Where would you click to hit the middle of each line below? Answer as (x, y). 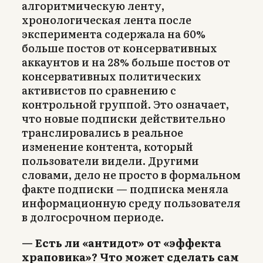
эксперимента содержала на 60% (114, 34)
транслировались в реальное (102, 133)
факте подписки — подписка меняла (125, 189)
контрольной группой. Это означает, (125, 104)
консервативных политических (112, 76)
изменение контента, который (107, 147)
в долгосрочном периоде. (93, 217)
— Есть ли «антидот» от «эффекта (122, 243)
